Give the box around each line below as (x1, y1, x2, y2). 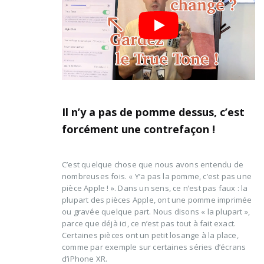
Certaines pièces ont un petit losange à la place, (62, 229, 239, 240)
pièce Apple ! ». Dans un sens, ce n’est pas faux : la (62, 182, 248, 193)
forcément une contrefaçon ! (62, 121, 215, 136)
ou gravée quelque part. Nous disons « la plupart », (62, 206, 250, 217)
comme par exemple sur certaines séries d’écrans (62, 241, 246, 252)
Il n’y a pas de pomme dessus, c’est (62, 104, 245, 119)
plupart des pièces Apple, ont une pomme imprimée (62, 194, 252, 205)
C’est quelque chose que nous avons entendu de (62, 159, 243, 170)
